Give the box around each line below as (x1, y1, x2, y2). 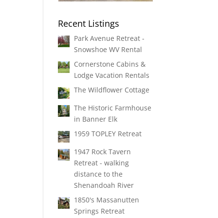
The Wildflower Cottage (74, 85, 150, 94)
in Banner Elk (74, 114, 118, 124)
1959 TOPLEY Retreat (74, 129, 142, 138)
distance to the (74, 169, 123, 179)
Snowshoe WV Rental (74, 45, 143, 54)
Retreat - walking (74, 158, 129, 167)
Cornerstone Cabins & (74, 59, 146, 69)
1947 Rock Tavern (74, 147, 131, 156)
